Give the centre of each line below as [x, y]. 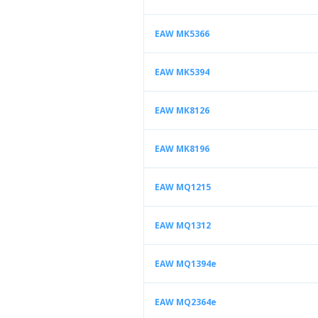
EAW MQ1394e [186, 264]
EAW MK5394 [182, 72]
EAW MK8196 [182, 149]
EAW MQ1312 [183, 225]
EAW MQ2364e [186, 302]
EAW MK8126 [182, 110]
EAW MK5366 [182, 34]
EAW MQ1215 [183, 187]
